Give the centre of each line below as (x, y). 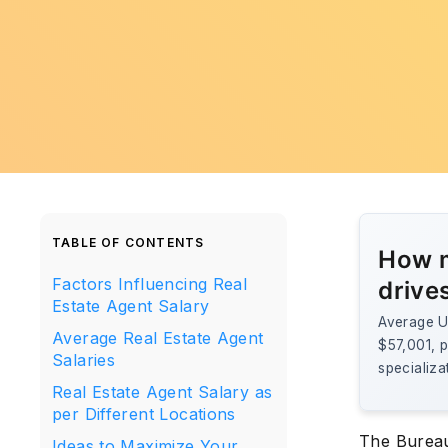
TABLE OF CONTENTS (128, 242)
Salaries (84, 360)
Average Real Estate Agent (158, 338)
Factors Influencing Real (150, 284)
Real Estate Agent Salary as (162, 392)
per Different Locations (144, 414)
